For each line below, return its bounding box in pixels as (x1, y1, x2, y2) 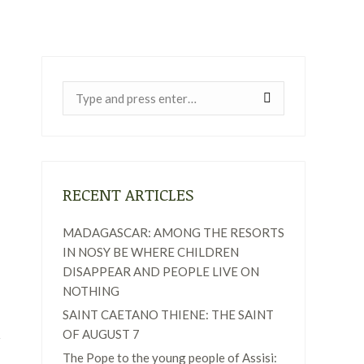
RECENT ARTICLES (63, 183, 194, 206)
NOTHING (63, 284, 119, 298)
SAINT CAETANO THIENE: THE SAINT (63, 307, 274, 322)
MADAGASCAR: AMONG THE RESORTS (63, 225, 284, 240)
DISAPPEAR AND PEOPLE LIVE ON (63, 264, 259, 279)
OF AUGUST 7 (63, 327, 140, 341)
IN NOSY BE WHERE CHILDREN (63, 245, 239, 259)
